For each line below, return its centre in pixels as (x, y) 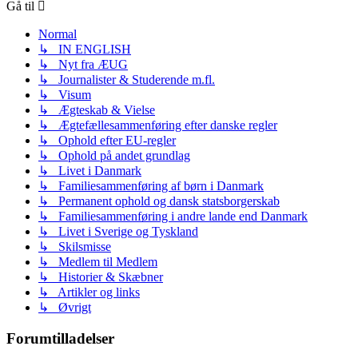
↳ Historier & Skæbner (101, 277)
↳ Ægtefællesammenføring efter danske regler (158, 125)
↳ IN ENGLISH (85, 50)
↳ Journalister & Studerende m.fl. (127, 80)
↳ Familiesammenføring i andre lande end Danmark (173, 217)
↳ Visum (65, 95)
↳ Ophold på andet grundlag (114, 156)
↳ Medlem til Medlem (98, 262)
